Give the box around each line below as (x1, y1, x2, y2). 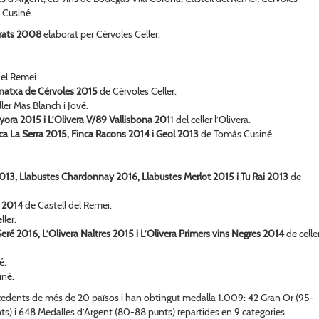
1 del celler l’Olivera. (170, 113, 251, 126)
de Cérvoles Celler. (98, 84, 177, 98)
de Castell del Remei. (25, 198, 112, 211)
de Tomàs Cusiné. (199, 127, 274, 140)
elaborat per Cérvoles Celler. (41, 27, 160, 41)
